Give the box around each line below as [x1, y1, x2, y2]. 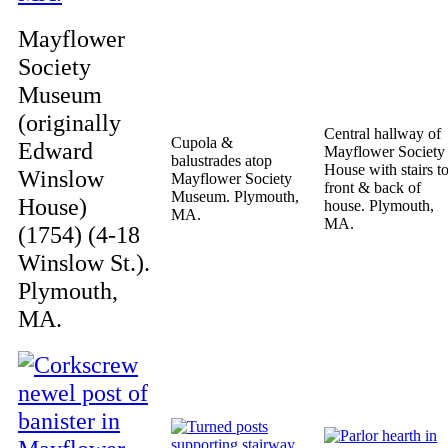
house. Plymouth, [324, 197, 434, 214]
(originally [18, 109, 121, 136]
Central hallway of [324, 125, 441, 142]
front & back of [324, 179, 421, 196]
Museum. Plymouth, [171, 188, 299, 205]
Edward [18, 137, 93, 164]
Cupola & [171, 134, 233, 151]
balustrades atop [171, 152, 272, 169]
